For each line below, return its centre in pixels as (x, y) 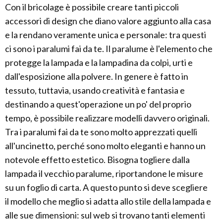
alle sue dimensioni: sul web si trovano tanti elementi (105, 215)
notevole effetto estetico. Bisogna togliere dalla (97, 160)
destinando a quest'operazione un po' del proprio (98, 104)
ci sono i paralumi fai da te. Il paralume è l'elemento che (109, 49)
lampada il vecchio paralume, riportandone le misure (104, 173)
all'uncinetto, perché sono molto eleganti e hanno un (105, 146)
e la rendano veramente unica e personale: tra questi (106, 35)
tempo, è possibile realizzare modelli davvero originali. (107, 118)
